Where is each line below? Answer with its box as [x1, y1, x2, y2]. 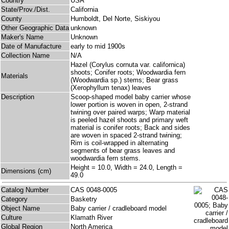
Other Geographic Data [1, 24, 69, 32]
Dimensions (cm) [1, 167, 51, 175]
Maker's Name [1, 33, 43, 41]
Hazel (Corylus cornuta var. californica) [71, 61, 185, 69]
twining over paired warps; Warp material [71, 108, 190, 117]
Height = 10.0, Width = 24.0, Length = [71, 164, 182, 172]
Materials [1, 72, 28, 80]
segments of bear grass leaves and [71, 147, 175, 155]
